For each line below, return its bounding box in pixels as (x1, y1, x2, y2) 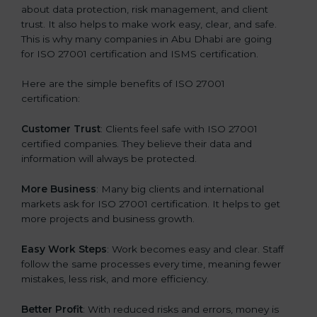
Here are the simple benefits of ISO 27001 (21, 78, 225, 90)
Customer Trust (21, 123, 100, 135)
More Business (21, 183, 96, 195)
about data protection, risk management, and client (21, 3, 268, 15)
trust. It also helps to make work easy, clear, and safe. (21, 18, 277, 30)
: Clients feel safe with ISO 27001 (100, 123, 258, 135)
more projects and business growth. (21, 213, 195, 225)
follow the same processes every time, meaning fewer (21, 258, 281, 270)
